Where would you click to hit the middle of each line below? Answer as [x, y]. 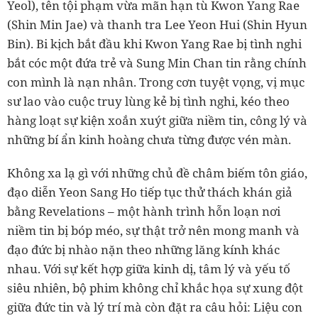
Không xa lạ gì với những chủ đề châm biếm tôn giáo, [157, 172]
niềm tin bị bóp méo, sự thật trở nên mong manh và [153, 230]
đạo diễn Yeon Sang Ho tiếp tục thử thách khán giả [150, 192]
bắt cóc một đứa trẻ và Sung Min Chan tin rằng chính [157, 62]
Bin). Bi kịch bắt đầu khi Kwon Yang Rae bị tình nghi [154, 43]
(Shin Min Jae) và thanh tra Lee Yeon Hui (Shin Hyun [157, 24]
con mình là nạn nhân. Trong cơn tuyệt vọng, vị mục [156, 82]
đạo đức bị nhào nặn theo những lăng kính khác [143, 249]
